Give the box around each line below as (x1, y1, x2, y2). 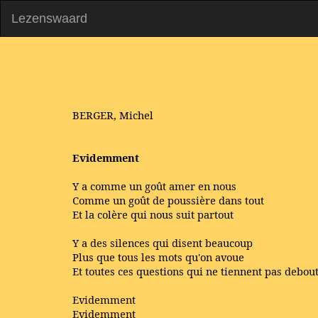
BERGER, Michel (72, 108, 153, 122)
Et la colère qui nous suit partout (72, 207, 234, 221)
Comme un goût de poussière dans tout (72, 193, 264, 207)
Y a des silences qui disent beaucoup (72, 236, 253, 250)
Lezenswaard (11, 11, 87, 26)
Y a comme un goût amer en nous (72, 179, 236, 193)
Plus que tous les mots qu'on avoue (72, 250, 244, 264)
